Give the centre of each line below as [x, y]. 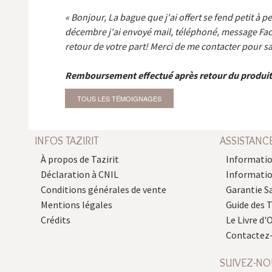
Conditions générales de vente [104, 190]
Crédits [56, 220]
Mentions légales [76, 205]
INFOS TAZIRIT [66, 141]
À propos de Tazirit [80, 159]
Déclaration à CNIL [80, 175]
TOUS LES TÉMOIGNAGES [119, 99]
